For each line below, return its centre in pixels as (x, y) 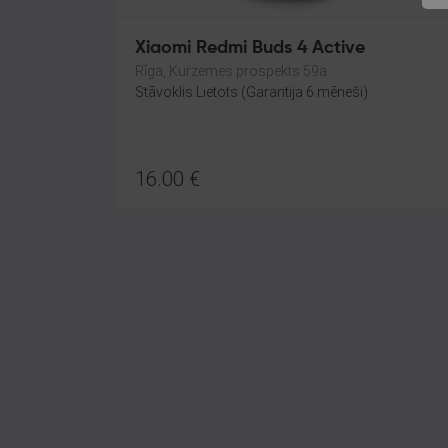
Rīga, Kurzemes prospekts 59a (231, 71)
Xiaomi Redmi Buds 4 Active (250, 48)
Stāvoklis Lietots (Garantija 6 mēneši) (251, 92)
